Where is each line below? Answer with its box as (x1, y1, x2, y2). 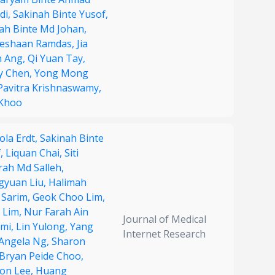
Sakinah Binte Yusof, (13, 7, 108, 21)
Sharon (52, 234, 85, 249)
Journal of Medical (123, 212, 206, 227)
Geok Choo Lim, (33, 190, 105, 204)
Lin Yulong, (16, 220, 70, 234)
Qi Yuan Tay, (28, 52, 85, 66)
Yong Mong (34, 66, 88, 80)
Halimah (48, 176, 87, 190)
